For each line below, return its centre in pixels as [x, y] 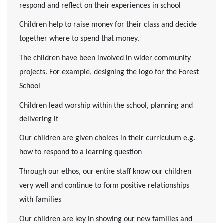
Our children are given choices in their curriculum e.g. [107, 139]
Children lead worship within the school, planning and [106, 105]
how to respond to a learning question [81, 153]
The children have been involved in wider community [105, 58]
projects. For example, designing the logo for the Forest [109, 72]
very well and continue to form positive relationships [104, 185]
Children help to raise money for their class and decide [108, 25]
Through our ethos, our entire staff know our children [105, 171]
